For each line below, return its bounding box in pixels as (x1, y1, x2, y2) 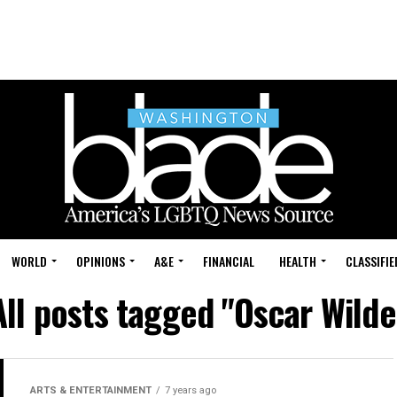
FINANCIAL (203, 252, 254, 270)
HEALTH (279, 252, 316, 270)
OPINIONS (76, 252, 125, 270)
